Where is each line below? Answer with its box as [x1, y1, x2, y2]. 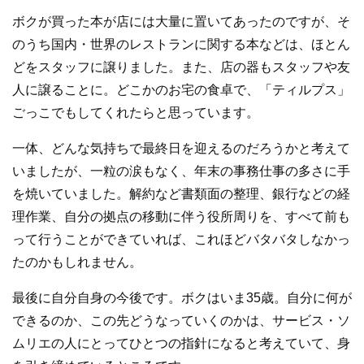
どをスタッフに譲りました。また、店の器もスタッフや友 [12, 59, 350, 74]
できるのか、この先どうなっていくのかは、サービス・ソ [12, 313, 350, 327]
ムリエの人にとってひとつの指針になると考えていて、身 [12, 336, 350, 350]
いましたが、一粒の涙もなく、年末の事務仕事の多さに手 [12, 163, 350, 178]
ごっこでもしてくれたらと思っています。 [12, 105, 259, 119]
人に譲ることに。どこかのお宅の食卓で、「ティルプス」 [12, 82, 350, 97]
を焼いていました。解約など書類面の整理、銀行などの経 [12, 186, 350, 201]
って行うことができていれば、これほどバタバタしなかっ [12, 232, 350, 246]
